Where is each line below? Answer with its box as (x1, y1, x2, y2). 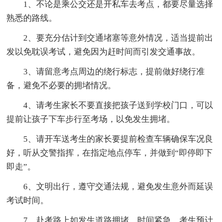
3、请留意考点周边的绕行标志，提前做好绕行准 (23, 66, 205, 76)
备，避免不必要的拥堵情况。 (6, 80, 116, 90)
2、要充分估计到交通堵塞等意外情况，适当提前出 (23, 33, 214, 43)
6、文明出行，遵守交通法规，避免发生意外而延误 (23, 181, 214, 191)
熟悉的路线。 (6, 13, 57, 23)
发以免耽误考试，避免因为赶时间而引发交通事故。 (6, 47, 201, 56)
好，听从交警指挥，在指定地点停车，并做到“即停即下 (6, 148, 213, 158)
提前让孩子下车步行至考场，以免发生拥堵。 (6, 114, 175, 124)
